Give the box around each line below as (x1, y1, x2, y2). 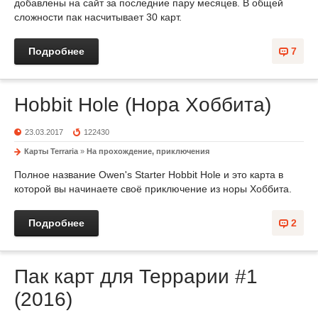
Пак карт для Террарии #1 (14, 265, 258, 287)
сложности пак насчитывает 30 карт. (14, 11, 182, 23)
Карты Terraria (24, 147, 78, 155)
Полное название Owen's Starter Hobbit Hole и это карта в (14, 169, 283, 180)
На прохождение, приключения (87, 147, 209, 155)
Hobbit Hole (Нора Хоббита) (14, 94, 271, 116)
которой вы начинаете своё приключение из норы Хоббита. (14, 183, 292, 194)
